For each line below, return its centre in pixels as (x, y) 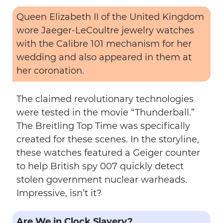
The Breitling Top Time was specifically (103, 126)
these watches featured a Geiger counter (108, 153)
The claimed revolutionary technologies (105, 99)
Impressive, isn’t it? (59, 193)
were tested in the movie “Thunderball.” (106, 112)
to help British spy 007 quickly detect (100, 166)
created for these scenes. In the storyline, (108, 139)
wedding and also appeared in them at (104, 57)
